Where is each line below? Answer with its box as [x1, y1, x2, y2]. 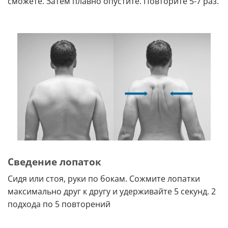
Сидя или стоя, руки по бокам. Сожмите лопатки [8, 173, 200, 185]
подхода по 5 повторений [8, 198, 110, 210]
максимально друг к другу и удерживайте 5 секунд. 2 [8, 186, 216, 197]
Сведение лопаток [8, 154, 101, 168]
